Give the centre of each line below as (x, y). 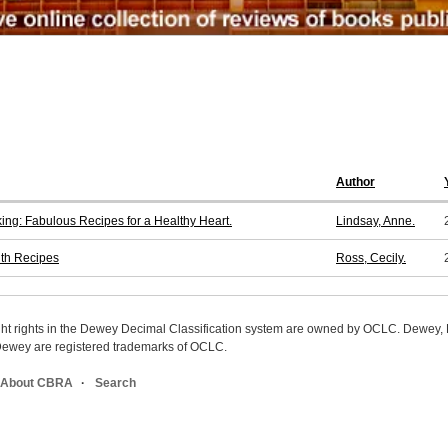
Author (355, 182)
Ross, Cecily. (371, 258)
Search (115, 383)
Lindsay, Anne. (375, 221)
